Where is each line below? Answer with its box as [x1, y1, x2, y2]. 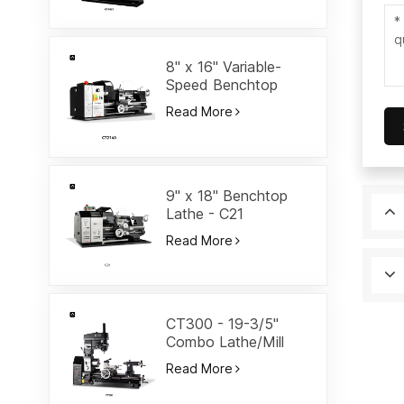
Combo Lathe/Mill [166, 333, 285, 352]
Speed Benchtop [166, 76, 279, 95]
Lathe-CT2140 [166, 94, 264, 113]
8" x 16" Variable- [166, 58, 282, 77]
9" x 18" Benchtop [166, 186, 289, 205]
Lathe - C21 [166, 204, 244, 223]
